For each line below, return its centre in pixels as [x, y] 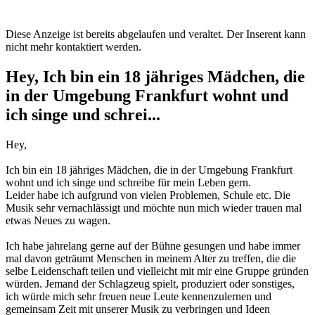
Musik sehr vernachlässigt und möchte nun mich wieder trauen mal [154, 207]
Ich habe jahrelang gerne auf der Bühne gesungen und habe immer [153, 245]
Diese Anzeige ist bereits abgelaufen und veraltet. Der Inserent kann [156, 34]
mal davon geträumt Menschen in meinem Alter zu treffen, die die [151, 258]
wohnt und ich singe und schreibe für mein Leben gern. [128, 182]
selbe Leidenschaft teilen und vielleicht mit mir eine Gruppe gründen [157, 271]
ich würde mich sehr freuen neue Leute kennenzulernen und [139, 296]
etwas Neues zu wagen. [58, 220]
